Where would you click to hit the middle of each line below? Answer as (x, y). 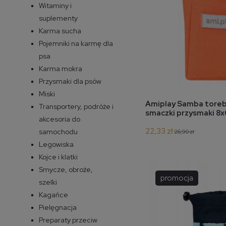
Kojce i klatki (58, 157)
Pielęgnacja (58, 207)
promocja (177, 178)
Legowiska (56, 144)
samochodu (58, 131)
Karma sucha (60, 31)
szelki (48, 182)
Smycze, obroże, (66, 169)
